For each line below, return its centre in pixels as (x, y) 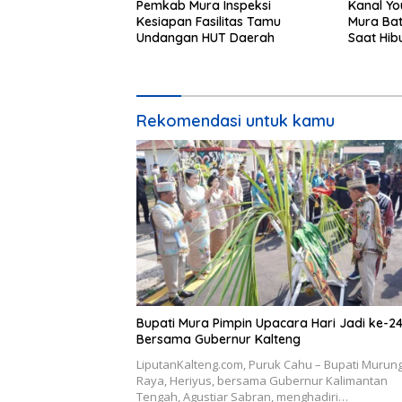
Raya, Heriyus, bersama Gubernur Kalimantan (262, 381)
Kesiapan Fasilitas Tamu (209, 22)
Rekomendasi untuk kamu (236, 121)
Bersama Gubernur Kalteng (218, 340)
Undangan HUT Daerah (205, 38)
